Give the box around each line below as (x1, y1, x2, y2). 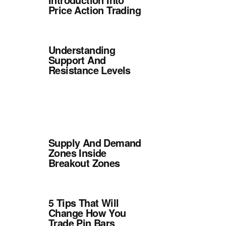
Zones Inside (48, 145, 106, 160)
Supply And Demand (48, 135, 141, 150)
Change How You (48, 205, 126, 220)
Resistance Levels (48, 63, 131, 77)
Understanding (48, 42, 116, 57)
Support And (48, 52, 106, 67)
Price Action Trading (48, 3, 141, 17)
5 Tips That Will (48, 195, 119, 210)
